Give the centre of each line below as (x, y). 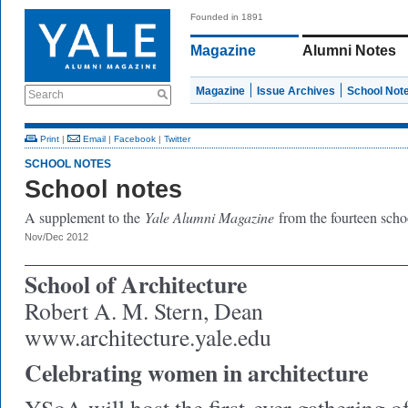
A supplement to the (85, 217)
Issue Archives (296, 91)
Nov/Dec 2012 (56, 237)
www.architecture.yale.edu (148, 337)
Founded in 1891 (227, 17)
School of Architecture (136, 284)
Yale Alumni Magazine (212, 217)
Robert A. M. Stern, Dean (144, 311)
